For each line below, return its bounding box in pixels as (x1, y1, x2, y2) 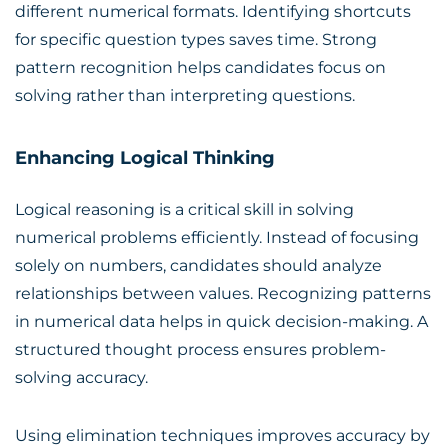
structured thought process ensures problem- (15, 340, 386, 359)
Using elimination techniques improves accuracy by (15, 426, 430, 445)
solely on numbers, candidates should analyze (15, 256, 382, 275)
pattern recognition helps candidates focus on (15, 58, 386, 77)
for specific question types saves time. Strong (15, 30, 377, 49)
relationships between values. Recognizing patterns (15, 284, 431, 303)
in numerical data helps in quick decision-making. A (15, 312, 428, 331)
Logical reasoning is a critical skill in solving (15, 200, 354, 219)
